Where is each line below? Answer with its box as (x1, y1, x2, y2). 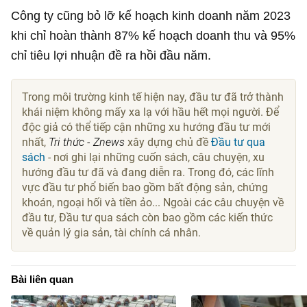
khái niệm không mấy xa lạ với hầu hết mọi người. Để (22, 106, 280, 119)
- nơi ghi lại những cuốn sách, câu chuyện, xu (45, 151, 265, 164)
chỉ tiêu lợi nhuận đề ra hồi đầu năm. (11, 48, 212, 63)
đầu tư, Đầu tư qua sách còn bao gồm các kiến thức (22, 211, 273, 225)
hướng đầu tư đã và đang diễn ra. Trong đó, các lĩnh (22, 166, 275, 180)
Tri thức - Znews (49, 136, 125, 149)
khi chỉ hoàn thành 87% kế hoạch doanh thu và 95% (11, 28, 296, 43)
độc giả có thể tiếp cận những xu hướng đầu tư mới (22, 121, 271, 134)
